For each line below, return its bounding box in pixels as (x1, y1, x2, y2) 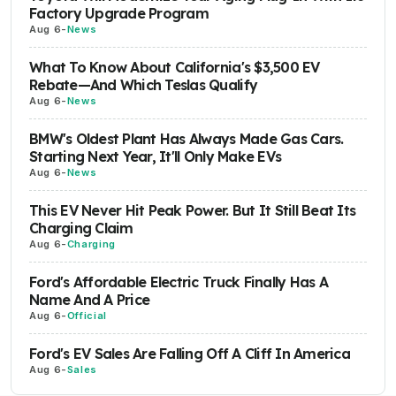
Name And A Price (29, 291, 150, 309)
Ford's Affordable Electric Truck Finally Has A (29, 273, 328, 292)
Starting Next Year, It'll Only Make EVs (29, 148, 282, 166)
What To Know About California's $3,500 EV (29, 58, 320, 77)
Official (66, 309, 107, 323)
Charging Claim (29, 219, 133, 238)
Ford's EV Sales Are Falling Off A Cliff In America (29, 345, 350, 363)
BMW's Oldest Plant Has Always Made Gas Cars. (29, 130, 344, 148)
